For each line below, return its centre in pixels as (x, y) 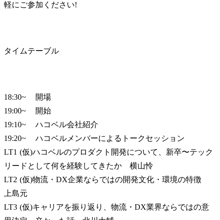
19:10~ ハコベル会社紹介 (15, 125)
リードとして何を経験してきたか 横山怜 (63, 166)
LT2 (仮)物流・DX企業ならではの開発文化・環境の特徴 (11, 180)
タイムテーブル (31, 51)
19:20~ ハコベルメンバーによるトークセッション (15, 138)
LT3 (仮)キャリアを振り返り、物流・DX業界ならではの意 (11, 207)
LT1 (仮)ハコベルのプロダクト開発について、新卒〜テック (11, 152)
